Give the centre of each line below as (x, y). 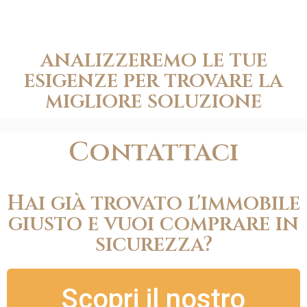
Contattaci (153, 152)
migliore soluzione (153, 101)
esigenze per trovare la (153, 81)
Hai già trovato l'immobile (153, 204)
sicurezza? (153, 245)
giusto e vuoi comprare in (153, 224)
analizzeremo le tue (153, 60)
